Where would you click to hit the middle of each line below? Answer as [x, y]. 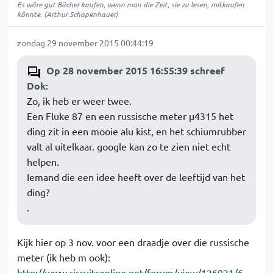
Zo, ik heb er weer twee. [79, 101]
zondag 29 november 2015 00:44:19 [85, 43]
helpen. [43, 161]
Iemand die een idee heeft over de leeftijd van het [136, 177]
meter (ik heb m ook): [64, 257]
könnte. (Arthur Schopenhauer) [68, 14]
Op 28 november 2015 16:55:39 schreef [136, 70]
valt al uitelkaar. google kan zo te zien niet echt [129, 146]
